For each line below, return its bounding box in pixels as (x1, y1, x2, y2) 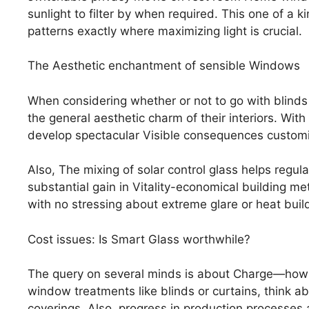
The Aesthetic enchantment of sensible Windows (28, 59, 300, 73)
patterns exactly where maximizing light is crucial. (28, 23, 302, 38)
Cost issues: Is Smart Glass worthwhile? (28, 232, 250, 246)
